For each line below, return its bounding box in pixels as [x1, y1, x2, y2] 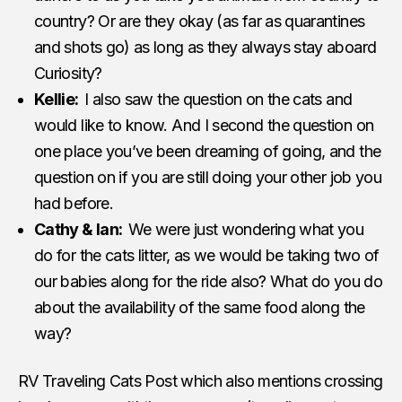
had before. [34, 193, 113, 213]
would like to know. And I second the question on [34, 115, 374, 135]
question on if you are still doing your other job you [34, 167, 382, 187]
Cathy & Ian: [34, 219, 129, 239]
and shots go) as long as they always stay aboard [34, 37, 377, 57]
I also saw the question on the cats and [84, 89, 353, 109]
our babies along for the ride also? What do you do [34, 271, 382, 291]
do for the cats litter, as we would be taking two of [34, 245, 380, 265]
